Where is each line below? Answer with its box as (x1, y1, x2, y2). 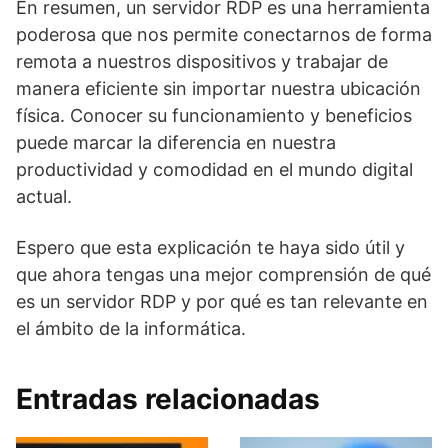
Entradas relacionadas (16, 382, 320, 416)
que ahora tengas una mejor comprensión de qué (16, 264, 431, 285)
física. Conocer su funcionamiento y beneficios (16, 105, 412, 126)
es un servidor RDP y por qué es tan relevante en (16, 291, 428, 312)
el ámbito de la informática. (16, 318, 246, 339)
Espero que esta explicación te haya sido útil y (16, 237, 405, 258)
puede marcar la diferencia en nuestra (16, 132, 336, 153)
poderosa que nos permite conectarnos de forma (16, 24, 432, 45)
